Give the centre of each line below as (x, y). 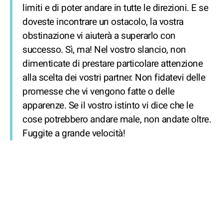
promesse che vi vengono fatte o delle (99, 92)
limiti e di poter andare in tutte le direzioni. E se (115, 8)
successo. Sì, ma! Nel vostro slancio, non (104, 50)
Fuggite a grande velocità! (74, 133)
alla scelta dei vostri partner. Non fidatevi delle (114, 78)
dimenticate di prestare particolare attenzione (112, 64)
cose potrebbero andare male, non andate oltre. (117, 119)
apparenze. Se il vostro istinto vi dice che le (108, 106)
